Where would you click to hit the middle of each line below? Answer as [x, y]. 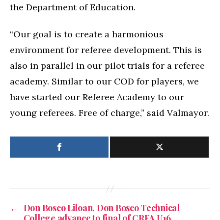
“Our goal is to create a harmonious [87, 34]
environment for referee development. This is [106, 50]
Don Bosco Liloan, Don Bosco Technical [101, 208]
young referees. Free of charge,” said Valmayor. [110, 112]
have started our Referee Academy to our [97, 97]
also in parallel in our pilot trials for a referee [107, 65]
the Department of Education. [73, 7]
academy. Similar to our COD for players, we [104, 81]
